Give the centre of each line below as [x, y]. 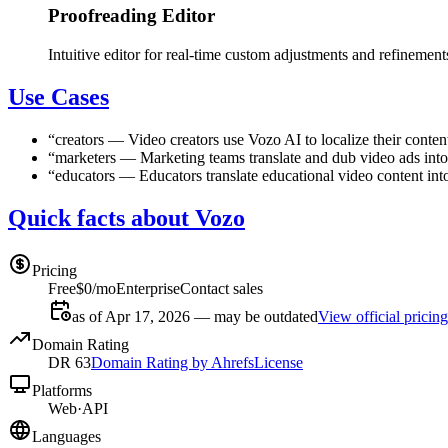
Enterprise [148, 288]
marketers [85, 157]
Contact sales [221, 288]
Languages [66, 436]
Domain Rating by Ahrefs [172, 362]
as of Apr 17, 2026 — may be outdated [195, 316]
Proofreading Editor [131, 16]
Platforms [62, 390]
